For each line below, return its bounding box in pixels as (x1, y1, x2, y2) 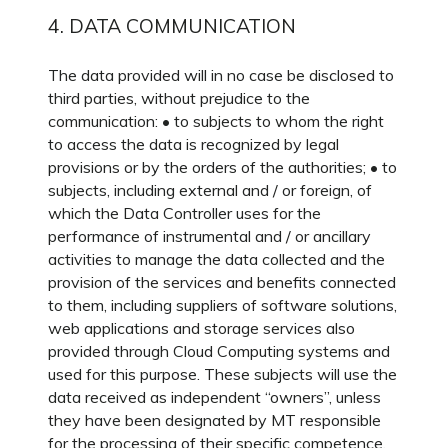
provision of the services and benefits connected (48, 272, 396, 292)
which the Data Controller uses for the (48, 203, 321, 223)
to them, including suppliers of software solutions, (48, 295, 397, 315)
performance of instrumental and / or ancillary (48, 226, 371, 246)
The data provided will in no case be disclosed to (48, 65, 394, 85)
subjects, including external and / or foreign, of (48, 180, 372, 200)
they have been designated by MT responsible (48, 410, 381, 430)
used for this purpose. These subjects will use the (48, 364, 397, 384)
